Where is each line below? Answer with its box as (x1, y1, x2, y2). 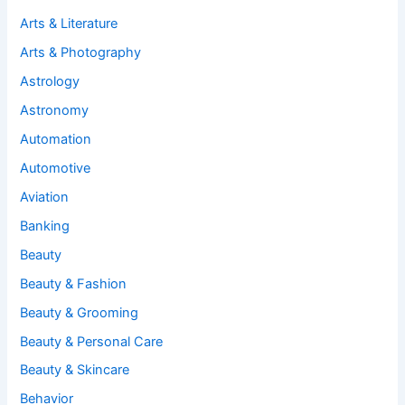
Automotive (20, 159, 91, 176)
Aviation (20, 188, 70, 205)
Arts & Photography (20, 44, 142, 61)
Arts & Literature (20, 15, 118, 33)
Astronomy (20, 102, 89, 119)
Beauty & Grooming (20, 304, 139, 321)
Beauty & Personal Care (20, 333, 164, 350)
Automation (20, 130, 92, 147)
